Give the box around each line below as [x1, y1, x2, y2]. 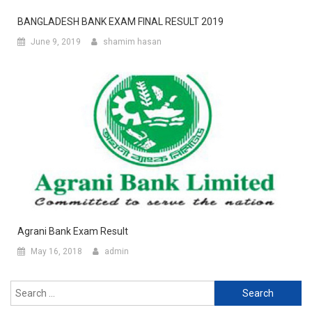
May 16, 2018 [31, 247, 82, 257]
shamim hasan [103, 37, 162, 47]
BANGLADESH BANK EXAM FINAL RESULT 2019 [17, 16, 224, 27]
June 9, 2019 [31, 37, 81, 47]
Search [213, 283, 245, 295]
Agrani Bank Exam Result [17, 226, 128, 237]
